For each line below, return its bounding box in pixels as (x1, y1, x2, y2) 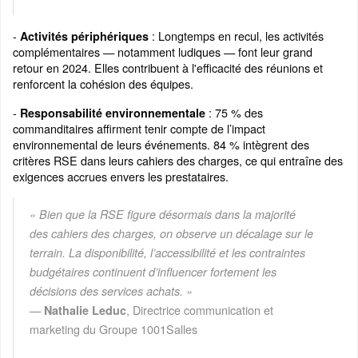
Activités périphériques (20, 28, 149, 45)
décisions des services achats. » (30, 283, 193, 300)
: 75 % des (205, 104, 263, 121)
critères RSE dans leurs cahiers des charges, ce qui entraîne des (13, 152, 343, 169)
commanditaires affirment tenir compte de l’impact (13, 120, 265, 137)
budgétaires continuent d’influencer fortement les (30, 264, 276, 280)
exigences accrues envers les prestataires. (13, 168, 229, 185)
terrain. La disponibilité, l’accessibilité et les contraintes (30, 245, 305, 261)
